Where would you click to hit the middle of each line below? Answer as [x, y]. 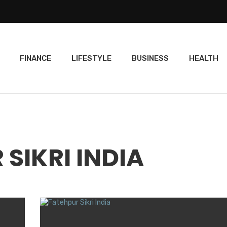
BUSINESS [150, 58]
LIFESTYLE [91, 58]
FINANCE [35, 58]
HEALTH [204, 58]
